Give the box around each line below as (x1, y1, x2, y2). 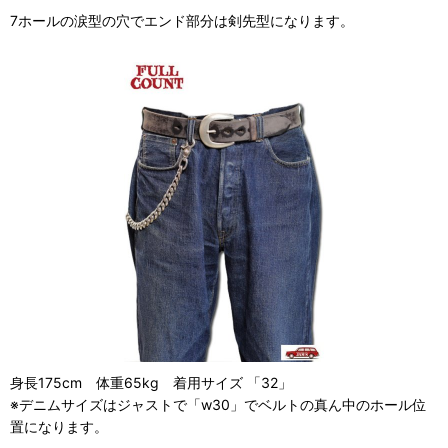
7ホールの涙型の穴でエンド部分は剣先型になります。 (10, 12, 354, 30)
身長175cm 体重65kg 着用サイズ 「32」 (10, 374, 292, 392)
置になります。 (10, 418, 108, 436)
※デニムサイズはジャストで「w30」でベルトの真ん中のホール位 (10, 396, 426, 414)
